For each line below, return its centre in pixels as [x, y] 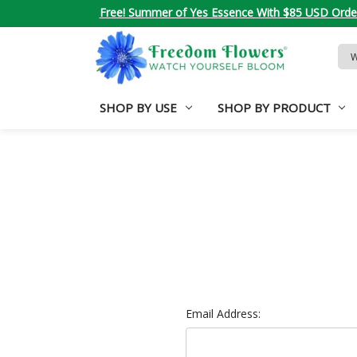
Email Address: [223, 313]
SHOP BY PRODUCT [274, 107]
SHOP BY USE [138, 107]
